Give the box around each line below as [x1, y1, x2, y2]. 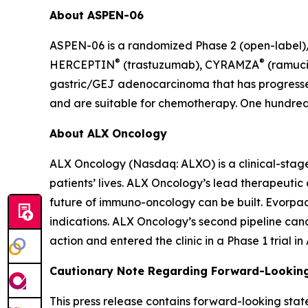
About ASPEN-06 [49, 8, 144, 23]
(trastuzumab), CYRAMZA [120, 58, 259, 72]
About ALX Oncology [49, 126, 167, 141]
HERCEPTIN [49, 58, 115, 72]
